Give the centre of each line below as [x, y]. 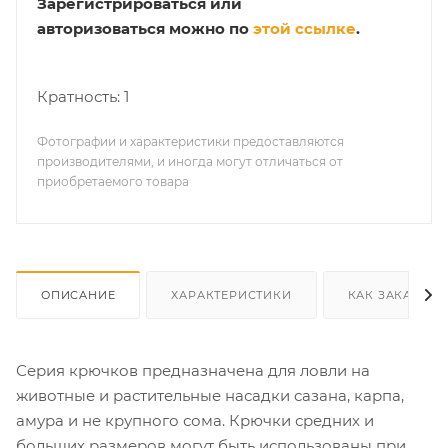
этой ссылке [304, 28]
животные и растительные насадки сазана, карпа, [210, 395]
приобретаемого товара [113, 181]
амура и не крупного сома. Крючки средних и [195, 420]
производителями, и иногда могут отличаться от [190, 161]
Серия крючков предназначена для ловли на [193, 370]
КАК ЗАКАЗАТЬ [396, 294]
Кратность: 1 [83, 96]
